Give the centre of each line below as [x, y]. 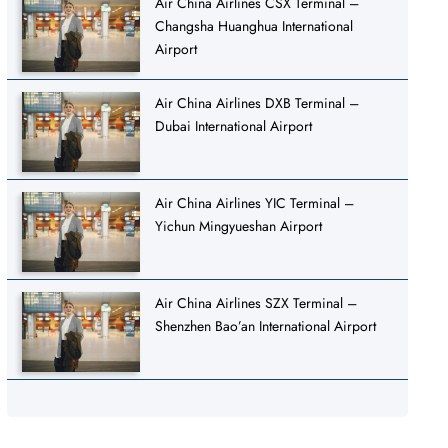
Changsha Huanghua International [254, 25]
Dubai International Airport [234, 125]
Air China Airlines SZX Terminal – [256, 302]
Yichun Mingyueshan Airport [239, 225]
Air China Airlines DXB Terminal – [257, 102]
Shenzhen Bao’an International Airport [266, 325]
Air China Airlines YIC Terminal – [255, 202]
